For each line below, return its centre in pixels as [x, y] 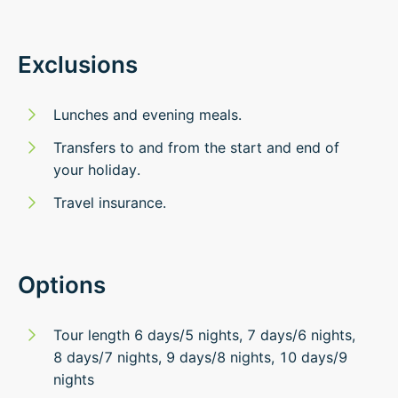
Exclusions [78, 64]
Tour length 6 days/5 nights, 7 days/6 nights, [204, 335]
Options [62, 285]
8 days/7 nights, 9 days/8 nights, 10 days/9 [200, 357]
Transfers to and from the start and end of [196, 147]
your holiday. [97, 170]
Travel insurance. [110, 203]
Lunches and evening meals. [147, 115]
